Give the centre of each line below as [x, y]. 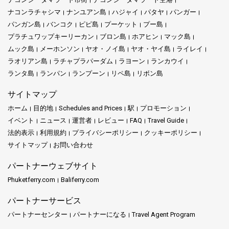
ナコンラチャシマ [34, 12]
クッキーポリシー [171, 132]
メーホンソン [60, 49]
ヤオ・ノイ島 [105, 49]
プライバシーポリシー [105, 132]
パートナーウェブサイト [53, 166]
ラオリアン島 [28, 61]
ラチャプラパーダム [83, 61]
